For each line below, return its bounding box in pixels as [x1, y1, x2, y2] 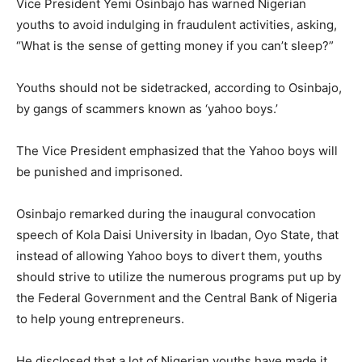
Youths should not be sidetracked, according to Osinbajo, [16, 80, 342, 95]
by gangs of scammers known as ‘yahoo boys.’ [16, 101, 278, 116]
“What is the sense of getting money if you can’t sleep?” [16, 38, 334, 53]
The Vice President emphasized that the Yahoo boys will [16, 143, 338, 158]
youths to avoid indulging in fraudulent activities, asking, [16, 17, 337, 32]
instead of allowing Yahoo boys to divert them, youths [16, 248, 322, 263]
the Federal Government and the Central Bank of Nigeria [16, 290, 337, 305]
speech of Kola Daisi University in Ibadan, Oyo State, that [16, 227, 339, 242]
